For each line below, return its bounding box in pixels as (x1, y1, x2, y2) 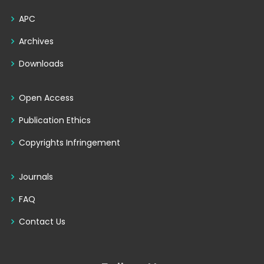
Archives (19, 35, 54, 48)
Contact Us (19, 216, 65, 228)
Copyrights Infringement (19, 137, 120, 149)
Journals (19, 171, 53, 183)
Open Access (19, 92, 74, 104)
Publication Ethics (19, 114, 91, 127)
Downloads (19, 58, 64, 70)
